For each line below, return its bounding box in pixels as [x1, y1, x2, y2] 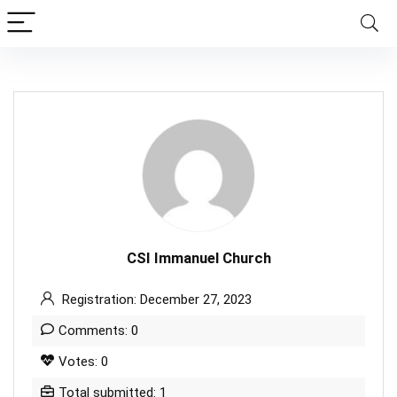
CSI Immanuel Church [126, 250, 271, 267]
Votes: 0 [58, 354, 108, 370]
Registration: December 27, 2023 [58, 292, 252, 307]
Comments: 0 [58, 323, 138, 339]
